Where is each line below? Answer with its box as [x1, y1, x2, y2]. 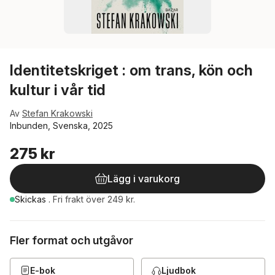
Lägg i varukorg [107, 172, 180, 185]
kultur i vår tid [10, 81, 106, 99]
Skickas [15, 194, 48, 204]
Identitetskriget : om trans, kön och [10, 61, 253, 79]
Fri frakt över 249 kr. [53, 194, 135, 204]
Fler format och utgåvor [10, 234, 133, 247]
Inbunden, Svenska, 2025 [10, 120, 113, 131]
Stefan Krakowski [22, 108, 93, 118]
